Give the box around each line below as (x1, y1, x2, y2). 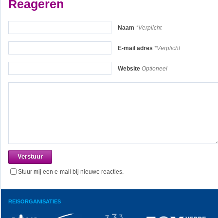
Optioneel (140, 65, 167, 72)
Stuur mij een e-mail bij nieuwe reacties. (18, 168, 124, 175)
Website (118, 65, 140, 72)
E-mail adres (118, 45, 153, 52)
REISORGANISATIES (8, 199, 61, 204)
